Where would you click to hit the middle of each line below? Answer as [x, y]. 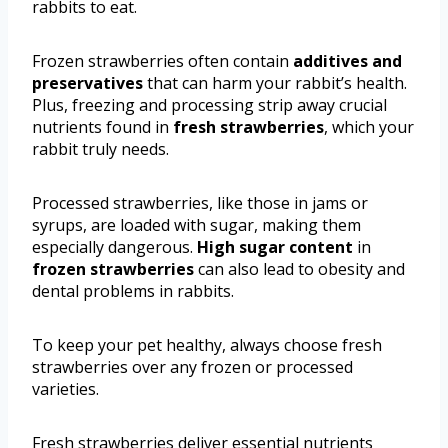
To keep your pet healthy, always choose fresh [207, 344]
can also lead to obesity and [299, 268]
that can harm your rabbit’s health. [275, 82]
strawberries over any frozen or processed [192, 366]
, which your [369, 126]
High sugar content [275, 246]
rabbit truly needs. [100, 148]
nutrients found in [102, 126]
